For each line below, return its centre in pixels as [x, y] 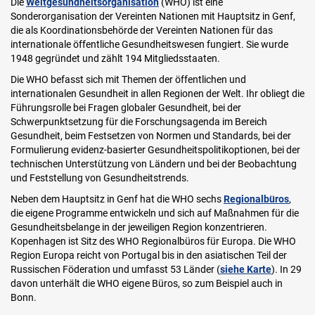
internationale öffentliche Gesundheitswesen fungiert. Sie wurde [149, 45]
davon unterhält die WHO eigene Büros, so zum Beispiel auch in [147, 284]
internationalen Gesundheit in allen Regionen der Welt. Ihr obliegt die [157, 94]
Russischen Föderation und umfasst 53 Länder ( [115, 270]
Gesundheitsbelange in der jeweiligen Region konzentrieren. [139, 227]
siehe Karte [246, 270]
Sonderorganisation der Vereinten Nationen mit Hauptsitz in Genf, [153, 17]
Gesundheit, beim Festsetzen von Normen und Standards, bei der [151, 136]
